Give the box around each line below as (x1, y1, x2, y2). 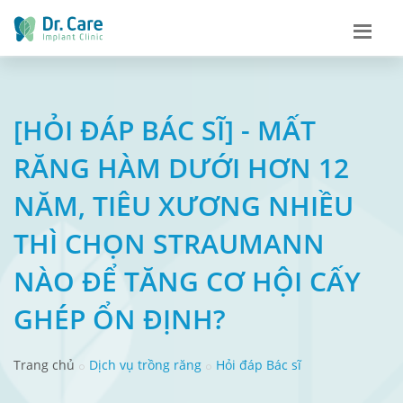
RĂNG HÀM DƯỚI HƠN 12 (13, 148, 349, 186)
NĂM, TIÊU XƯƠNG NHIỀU (13, 186, 354, 224)
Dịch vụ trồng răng (89, 355, 201, 373)
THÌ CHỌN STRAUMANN (13, 224, 325, 262)
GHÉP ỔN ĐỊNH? (13, 300, 226, 337)
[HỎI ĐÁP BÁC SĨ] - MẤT (13, 111, 316, 148)
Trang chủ (13, 355, 75, 373)
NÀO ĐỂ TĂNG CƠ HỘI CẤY (13, 262, 361, 300)
